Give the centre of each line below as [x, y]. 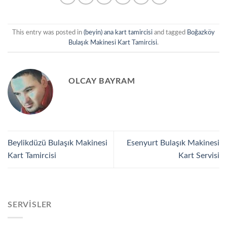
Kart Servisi [199, 155]
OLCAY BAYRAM [102, 81]
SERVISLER [30, 205]
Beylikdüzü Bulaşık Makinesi [58, 143]
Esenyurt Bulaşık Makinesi [173, 143]
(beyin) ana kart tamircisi [118, 32]
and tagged [170, 32]
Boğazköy [201, 32]
